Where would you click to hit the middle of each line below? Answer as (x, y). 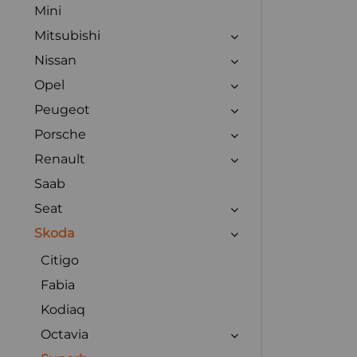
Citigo (60, 260)
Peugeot (62, 109)
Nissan (55, 60)
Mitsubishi (67, 35)
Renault (60, 159)
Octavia (65, 334)
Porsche (60, 134)
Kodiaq (63, 309)
